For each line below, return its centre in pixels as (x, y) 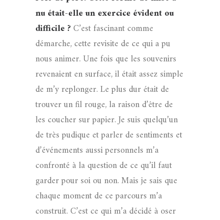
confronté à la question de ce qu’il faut (104, 166)
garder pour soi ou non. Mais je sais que (106, 181)
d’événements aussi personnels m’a (97, 151)
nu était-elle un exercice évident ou (105, 14)
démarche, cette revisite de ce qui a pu (103, 44)
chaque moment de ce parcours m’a (99, 196)
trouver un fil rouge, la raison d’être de (104, 105)
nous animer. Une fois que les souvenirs (106, 59)
